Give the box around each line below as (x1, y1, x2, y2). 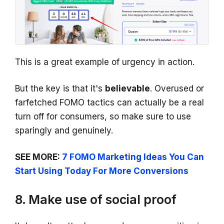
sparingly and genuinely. (15, 125, 113, 136)
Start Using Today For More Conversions (15, 166, 188, 176)
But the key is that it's (15, 83, 105, 94)
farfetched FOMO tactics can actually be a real (15, 97, 204, 108)
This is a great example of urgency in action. (15, 57, 194, 67)
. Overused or (150, 83, 204, 94)
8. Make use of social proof (15, 192, 176, 207)
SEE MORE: (15, 152, 62, 162)
